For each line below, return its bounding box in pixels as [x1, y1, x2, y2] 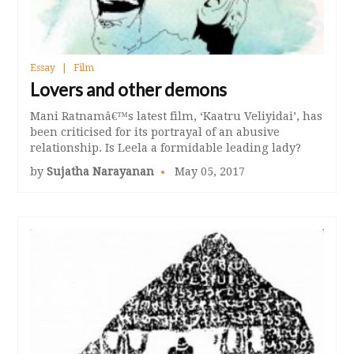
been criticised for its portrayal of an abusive [30, 125, 281, 138]
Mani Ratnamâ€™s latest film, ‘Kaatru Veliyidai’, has [30, 109, 323, 122]
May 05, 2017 [171, 164, 246, 178]
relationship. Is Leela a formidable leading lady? [30, 141, 302, 154]
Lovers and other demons [30, 78, 228, 100]
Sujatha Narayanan [47, 164, 155, 178]
